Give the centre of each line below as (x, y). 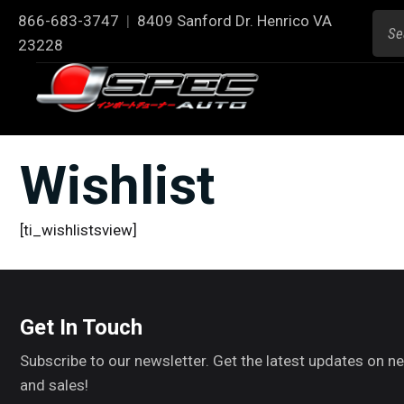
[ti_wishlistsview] (78, 230)
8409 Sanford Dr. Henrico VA (234, 21)
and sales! (54, 385)
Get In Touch (81, 327)
